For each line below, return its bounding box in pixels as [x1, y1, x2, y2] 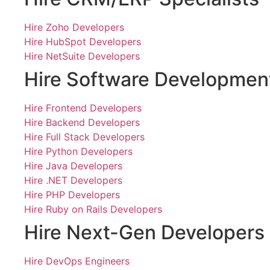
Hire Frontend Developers [24, 102, 142, 114]
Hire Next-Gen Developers [24, 221, 265, 244]
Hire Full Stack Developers [24, 131, 145, 143]
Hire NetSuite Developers [24, 50, 140, 62]
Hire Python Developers [24, 145, 133, 157]
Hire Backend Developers [24, 116, 140, 128]
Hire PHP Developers [24, 189, 120, 201]
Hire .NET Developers [24, 174, 122, 186]
